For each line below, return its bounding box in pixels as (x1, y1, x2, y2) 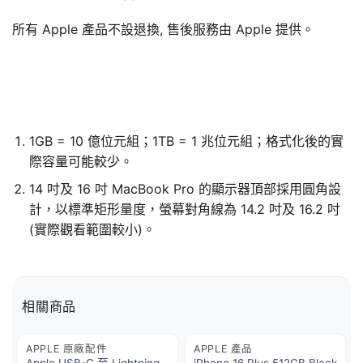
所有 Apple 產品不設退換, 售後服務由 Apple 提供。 (12, 21, 314, 38)
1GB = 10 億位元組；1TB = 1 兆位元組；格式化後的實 (28, 132, 344, 149)
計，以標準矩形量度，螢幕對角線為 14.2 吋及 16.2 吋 (28, 201, 340, 218)
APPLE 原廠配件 (26, 342, 108, 355)
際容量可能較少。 (28, 152, 133, 169)
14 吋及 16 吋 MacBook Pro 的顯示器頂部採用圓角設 (28, 181, 341, 198)
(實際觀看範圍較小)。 (28, 221, 156, 238)
